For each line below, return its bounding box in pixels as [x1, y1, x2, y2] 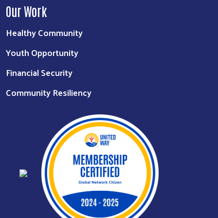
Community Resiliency [6, 84, 91, 100]
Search [181, 157, 205, 173]
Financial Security [6, 64, 73, 80]
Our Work [6, 2, 47, 18]
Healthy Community [6, 24, 83, 40]
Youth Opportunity [6, 44, 78, 60]
